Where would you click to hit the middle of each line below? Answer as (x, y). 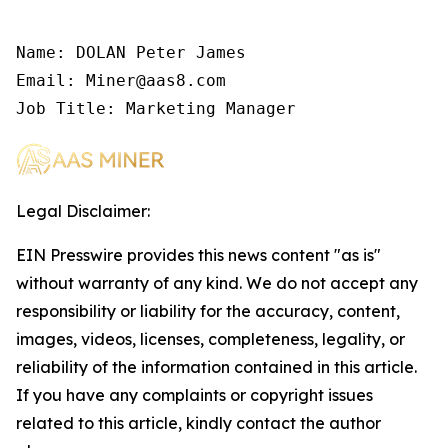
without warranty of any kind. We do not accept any (217, 282)
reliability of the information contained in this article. (216, 366)
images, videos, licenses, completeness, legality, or (210, 338)
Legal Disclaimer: (83, 210)
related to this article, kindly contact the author (198, 422)
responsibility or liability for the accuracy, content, (208, 310)
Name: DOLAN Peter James (131, 52)
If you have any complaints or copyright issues (194, 394)
